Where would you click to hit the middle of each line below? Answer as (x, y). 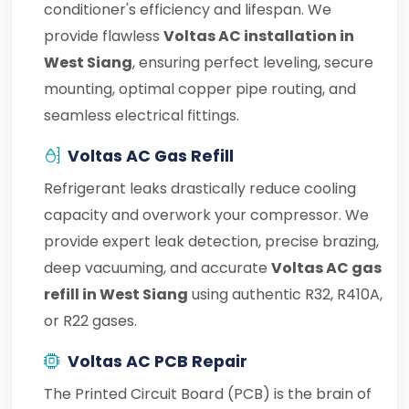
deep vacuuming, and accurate (157, 268)
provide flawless (104, 36)
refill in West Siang (116, 294)
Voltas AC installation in (259, 36)
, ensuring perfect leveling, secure (253, 63)
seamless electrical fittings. (142, 115)
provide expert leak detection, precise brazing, (211, 241)
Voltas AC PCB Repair (157, 362)
